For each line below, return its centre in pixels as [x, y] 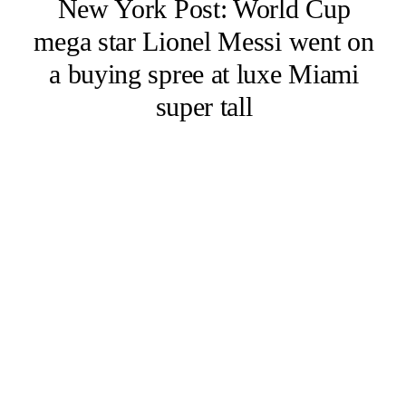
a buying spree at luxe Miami [204, 74]
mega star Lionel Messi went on [204, 42]
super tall [204, 107]
